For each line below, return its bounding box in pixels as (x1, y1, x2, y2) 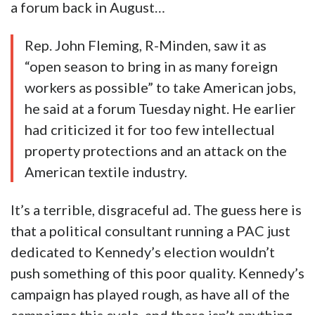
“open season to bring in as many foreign (25, 58, 278, 75)
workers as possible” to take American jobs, (25, 79, 296, 96)
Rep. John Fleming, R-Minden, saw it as (25, 37, 266, 54)
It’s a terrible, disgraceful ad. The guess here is (11, 201, 302, 219)
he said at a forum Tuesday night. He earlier (25, 100, 296, 117)
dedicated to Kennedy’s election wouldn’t (11, 243, 275, 261)
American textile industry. (25, 163, 187, 181)
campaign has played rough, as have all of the (11, 285, 290, 303)
